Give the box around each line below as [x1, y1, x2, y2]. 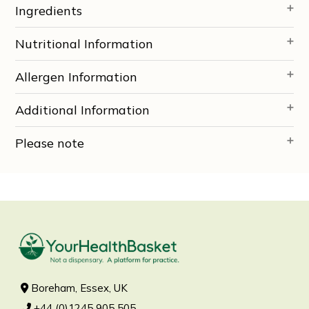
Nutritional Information [15, 35, 154, 52]
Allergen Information [15, 68, 138, 85]
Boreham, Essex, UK [28, 281, 128, 295]
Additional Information [15, 101, 150, 118]
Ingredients [15, 2, 83, 19]
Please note [15, 134, 85, 151]
